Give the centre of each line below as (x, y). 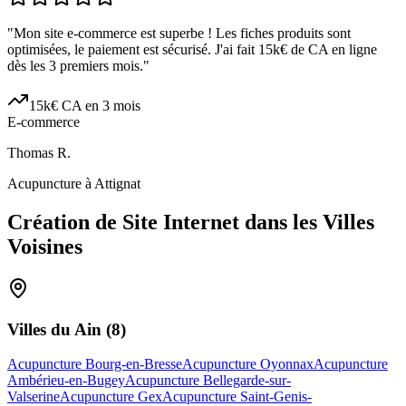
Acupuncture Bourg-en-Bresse (95, 364)
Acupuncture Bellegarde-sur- (208, 381)
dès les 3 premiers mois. (75, 66)
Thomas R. (39, 153)
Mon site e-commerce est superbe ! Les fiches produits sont (182, 34)
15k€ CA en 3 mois (85, 106)
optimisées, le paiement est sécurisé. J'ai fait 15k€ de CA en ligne (192, 50)
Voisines (45, 247)
